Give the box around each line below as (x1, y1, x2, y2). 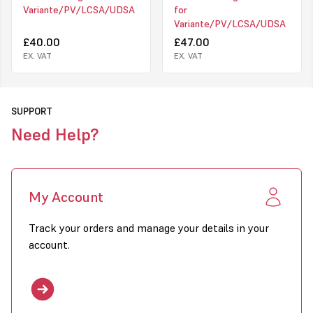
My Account (29, 188, 103, 207)
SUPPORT (11, 105, 52, 118)
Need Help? (11, 124, 99, 146)
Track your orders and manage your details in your (29, 221, 269, 235)
